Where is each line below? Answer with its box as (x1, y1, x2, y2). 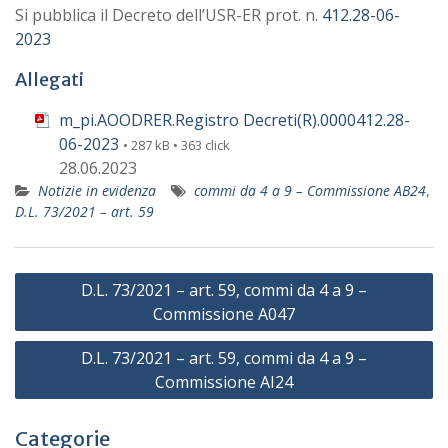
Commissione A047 (153, 303, 295, 325)
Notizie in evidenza (38, 181, 156, 200)
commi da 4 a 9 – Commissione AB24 (194, 181, 426, 200)
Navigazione (14, 264, 134, 289)
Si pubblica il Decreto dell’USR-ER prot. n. (15, 4, 322, 26)
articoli (14, 294, 82, 319)
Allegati (15, 68, 84, 91)
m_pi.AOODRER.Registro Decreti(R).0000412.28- (59, 109, 410, 131)
